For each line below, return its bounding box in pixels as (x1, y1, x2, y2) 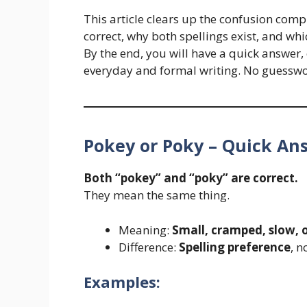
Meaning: (119, 221, 172, 238)
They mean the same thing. (84, 187, 230, 204)
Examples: (84, 271, 160, 293)
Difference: (119, 238, 179, 255)
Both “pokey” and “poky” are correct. (84, 170, 298, 186)
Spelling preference (179, 238, 291, 255)
